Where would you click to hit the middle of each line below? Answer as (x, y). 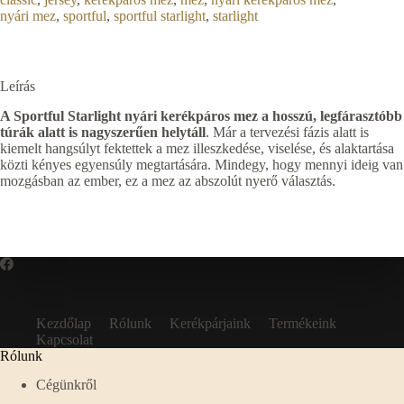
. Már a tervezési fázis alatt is (287, 133)
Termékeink (303, 323)
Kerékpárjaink (210, 323)
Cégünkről (66, 385)
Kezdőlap (64, 323)
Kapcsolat (64, 339)
